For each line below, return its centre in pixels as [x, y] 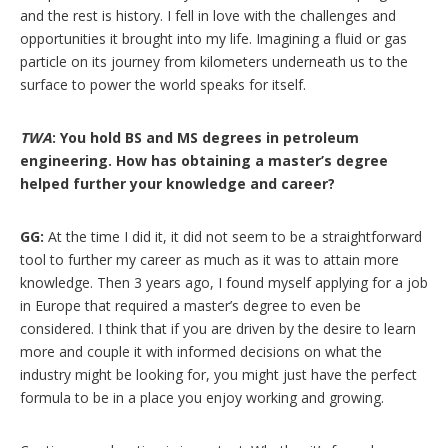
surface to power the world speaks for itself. [163, 84]
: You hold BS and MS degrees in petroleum [205, 137]
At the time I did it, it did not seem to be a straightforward [233, 236]
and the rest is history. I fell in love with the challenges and [208, 15]
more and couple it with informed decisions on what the [201, 351]
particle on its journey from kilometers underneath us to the [214, 61]
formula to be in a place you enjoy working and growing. [202, 397]
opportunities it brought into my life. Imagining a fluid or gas [213, 38]
